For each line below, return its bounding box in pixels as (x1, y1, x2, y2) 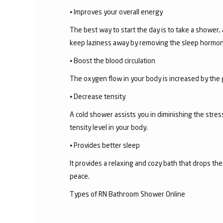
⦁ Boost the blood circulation (70, 56, 155, 65)
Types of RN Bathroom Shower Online (70, 189, 185, 198)
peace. (70, 171, 90, 180)
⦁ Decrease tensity (70, 92, 125, 101)
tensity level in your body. (70, 122, 149, 131)
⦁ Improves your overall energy (70, 7, 163, 16)
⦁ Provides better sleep (70, 140, 140, 149)
